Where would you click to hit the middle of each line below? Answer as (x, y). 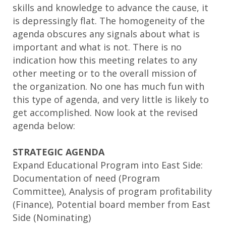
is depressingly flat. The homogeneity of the (109, 20)
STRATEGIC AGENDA (60, 152)
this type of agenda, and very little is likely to (111, 99)
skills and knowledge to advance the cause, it (110, 7)
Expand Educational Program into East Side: (108, 165)
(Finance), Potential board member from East (111, 204)
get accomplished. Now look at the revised (105, 112)
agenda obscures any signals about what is (106, 34)
